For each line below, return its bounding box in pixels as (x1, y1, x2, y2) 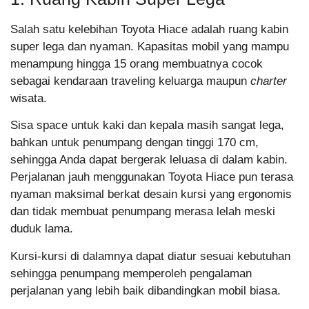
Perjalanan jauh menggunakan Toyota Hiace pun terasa (10, 170, 293, 184)
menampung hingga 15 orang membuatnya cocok (10, 57, 263, 70)
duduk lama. (10, 222, 73, 236)
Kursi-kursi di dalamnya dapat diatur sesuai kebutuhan (10, 249, 290, 263)
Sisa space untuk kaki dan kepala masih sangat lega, (10, 119, 284, 132)
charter (250, 74, 287, 88)
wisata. (10, 91, 47, 105)
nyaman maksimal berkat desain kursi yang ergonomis (10, 188, 292, 201)
